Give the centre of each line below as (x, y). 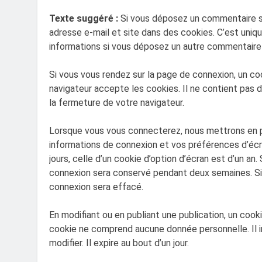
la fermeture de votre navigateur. (117, 102)
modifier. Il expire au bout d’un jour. (119, 243)
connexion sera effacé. (96, 187)
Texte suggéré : (85, 18)
